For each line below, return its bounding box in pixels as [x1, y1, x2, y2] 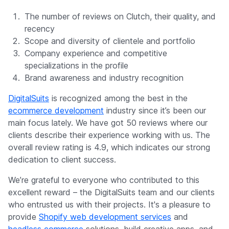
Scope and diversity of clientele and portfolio [25, 36, 195, 47]
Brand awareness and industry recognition [25, 73, 184, 83]
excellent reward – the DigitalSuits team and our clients [8, 187, 215, 198]
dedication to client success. [8, 154, 116, 165]
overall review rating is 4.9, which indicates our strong [8, 142, 210, 153]
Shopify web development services [39, 212, 171, 222]
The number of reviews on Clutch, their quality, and [25, 11, 216, 22]
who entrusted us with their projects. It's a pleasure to [8, 199, 211, 210]
